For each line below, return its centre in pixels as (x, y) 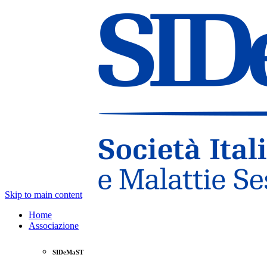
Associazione (54, 226)
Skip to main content (44, 195)
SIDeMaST (68, 252)
